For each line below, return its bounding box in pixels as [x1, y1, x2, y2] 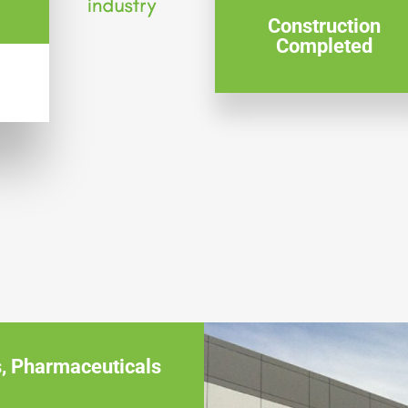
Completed [276, 35, 373, 58]
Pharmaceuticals [11, 355, 161, 379]
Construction [268, 15, 382, 38]
